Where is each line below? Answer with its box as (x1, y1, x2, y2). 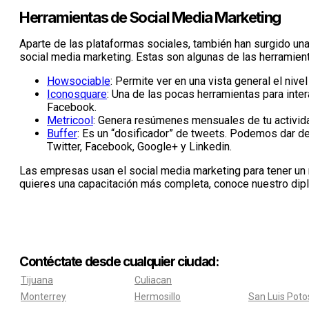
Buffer (47, 126, 77, 140)
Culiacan (134, 274, 172, 286)
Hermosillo (134, 290, 181, 302)
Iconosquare (47, 87, 107, 101)
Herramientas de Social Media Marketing (19, 8, 281, 26)
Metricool (47, 113, 93, 127)
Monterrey (21, 290, 66, 302)
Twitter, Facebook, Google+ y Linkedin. (47, 139, 232, 153)
